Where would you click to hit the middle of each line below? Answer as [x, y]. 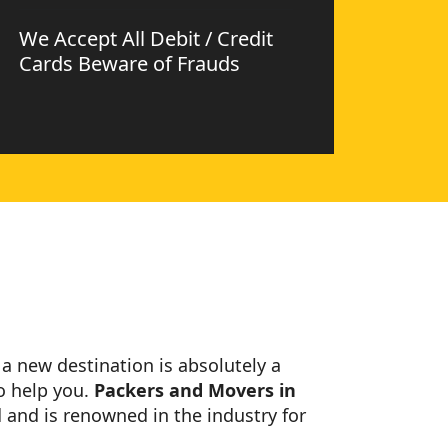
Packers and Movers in [195, 390]
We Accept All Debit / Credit [146, 39]
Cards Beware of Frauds [129, 64]
